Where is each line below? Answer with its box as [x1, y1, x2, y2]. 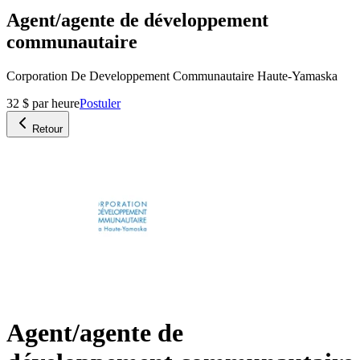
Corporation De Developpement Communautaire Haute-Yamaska [6, 68, 337, 83]
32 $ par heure [6, 96, 80, 110]
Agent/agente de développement [6, 9, 268, 31]
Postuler [80, 96, 121, 110]
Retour [32, 122, 63, 135]
